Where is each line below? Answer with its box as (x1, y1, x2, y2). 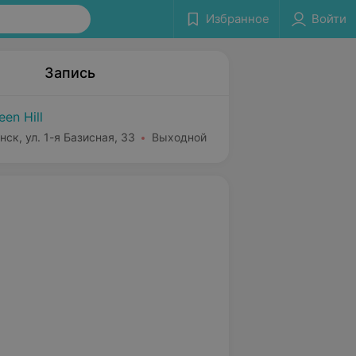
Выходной (152, 130, 207, 144)
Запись (44, 64, 95, 81)
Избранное (206, 11, 269, 26)
